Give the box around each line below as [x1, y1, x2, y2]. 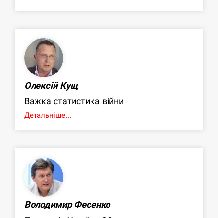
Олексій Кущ [24, 80, 78, 91]
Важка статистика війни [24, 96, 124, 107]
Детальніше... [24, 111, 71, 120]
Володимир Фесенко [24, 200, 110, 210]
